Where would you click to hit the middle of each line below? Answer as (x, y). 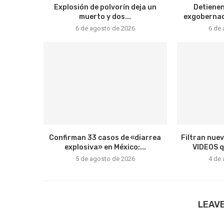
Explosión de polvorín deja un (105, 7)
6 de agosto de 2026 (105, 28)
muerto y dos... (105, 17)
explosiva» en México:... (105, 147)
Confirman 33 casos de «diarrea (105, 137)
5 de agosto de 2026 (105, 158)
